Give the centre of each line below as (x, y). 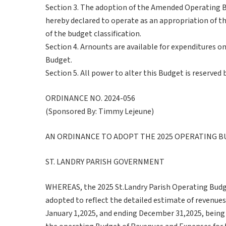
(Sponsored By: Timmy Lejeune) (100, 111)
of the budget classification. (93, 34)
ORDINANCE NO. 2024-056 (90, 98)
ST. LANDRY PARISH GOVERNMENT (105, 162)
